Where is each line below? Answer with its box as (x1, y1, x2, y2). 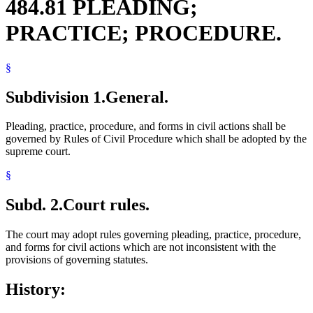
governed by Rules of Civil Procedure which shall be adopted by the (6, 133, 307, 145)
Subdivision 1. (6, 87, 105, 106)
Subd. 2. (6, 196, 63, 214)
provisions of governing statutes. (6, 254, 148, 266)
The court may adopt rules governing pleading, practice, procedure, (6, 228, 301, 241)
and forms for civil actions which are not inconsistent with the (6, 241, 276, 254)
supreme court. (6, 145, 71, 158)
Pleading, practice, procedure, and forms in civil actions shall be (6, 120, 286, 133)
